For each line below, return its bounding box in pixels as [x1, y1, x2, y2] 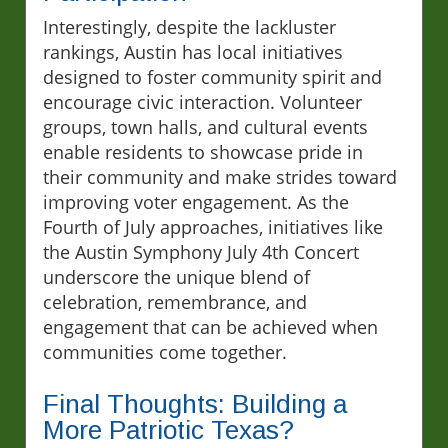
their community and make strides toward [43, 164, 397, 189]
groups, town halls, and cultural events [43, 114, 368, 139]
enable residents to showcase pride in [43, 139, 363, 164]
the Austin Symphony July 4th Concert [43, 239, 359, 264]
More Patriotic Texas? [43, 414, 294, 445]
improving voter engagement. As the [43, 189, 349, 214]
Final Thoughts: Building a [43, 388, 347, 419]
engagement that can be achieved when [43, 314, 378, 339]
